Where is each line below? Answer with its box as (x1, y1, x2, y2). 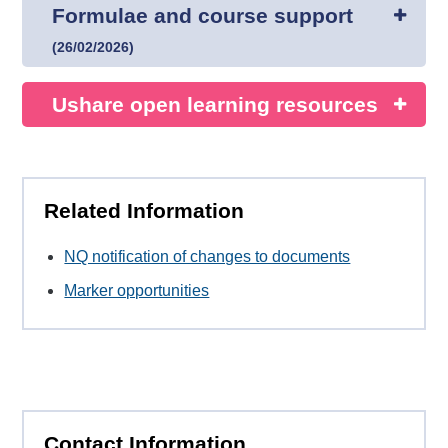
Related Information (44, 199, 245, 222)
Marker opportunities (64, 282, 210, 300)
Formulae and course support (52, 4, 354, 27)
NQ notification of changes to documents (64, 248, 351, 266)
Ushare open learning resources (52, 93, 379, 116)
